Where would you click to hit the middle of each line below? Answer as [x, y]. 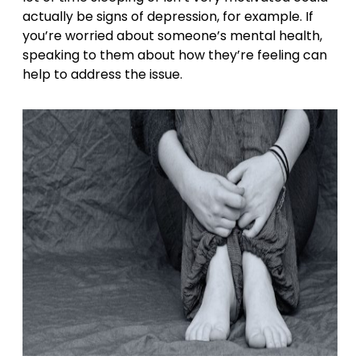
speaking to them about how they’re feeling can [175, 55]
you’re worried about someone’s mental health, [172, 35]
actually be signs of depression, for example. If [168, 16]
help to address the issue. [102, 74]
